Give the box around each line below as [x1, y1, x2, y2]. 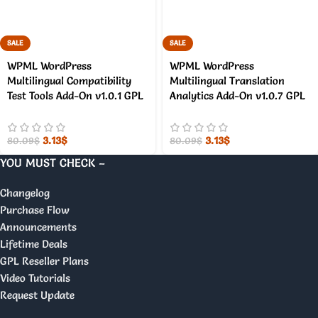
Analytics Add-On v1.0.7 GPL [170, 88, 305, 102]
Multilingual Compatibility [7, 73, 131, 87]
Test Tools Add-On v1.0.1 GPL [7, 88, 143, 102]
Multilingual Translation [170, 73, 285, 87]
